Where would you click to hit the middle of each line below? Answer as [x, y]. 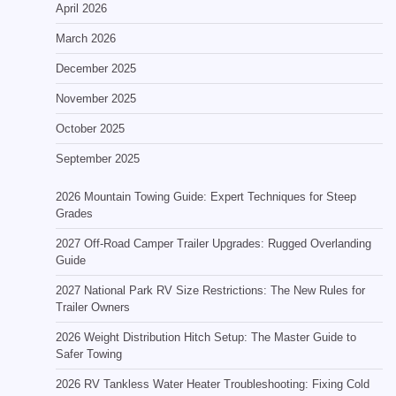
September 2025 [98, 158]
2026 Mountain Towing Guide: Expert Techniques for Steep [206, 196]
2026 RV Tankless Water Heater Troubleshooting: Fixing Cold [213, 384]
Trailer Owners [93, 307]
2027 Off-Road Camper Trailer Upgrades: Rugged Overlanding [213, 243]
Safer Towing [89, 354]
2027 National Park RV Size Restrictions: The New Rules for [210, 290]
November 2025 [96, 98]
